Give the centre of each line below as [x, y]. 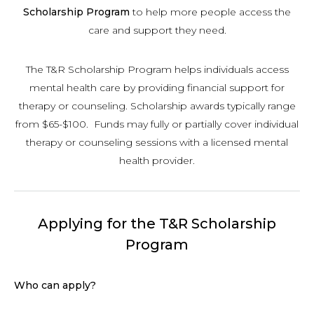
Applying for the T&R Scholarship [157, 224]
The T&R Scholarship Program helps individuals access [157, 69]
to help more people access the [210, 12]
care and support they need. [157, 30]
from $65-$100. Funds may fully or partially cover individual [157, 124]
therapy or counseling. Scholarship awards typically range [157, 106]
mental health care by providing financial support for [157, 88]
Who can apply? [55, 285]
